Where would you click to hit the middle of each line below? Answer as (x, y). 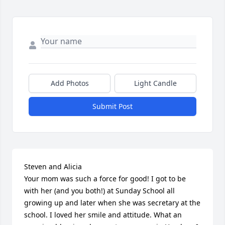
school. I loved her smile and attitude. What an (103, 215)
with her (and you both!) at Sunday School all (99, 191)
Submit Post (113, 106)
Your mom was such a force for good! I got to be (105, 179)
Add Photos (70, 83)
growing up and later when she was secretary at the (112, 203)
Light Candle (155, 83)
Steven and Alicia (53, 167)
